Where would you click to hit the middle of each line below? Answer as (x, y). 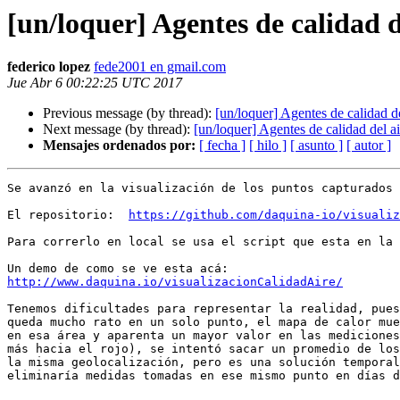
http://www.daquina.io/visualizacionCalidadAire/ (175, 282)
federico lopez (49, 67)
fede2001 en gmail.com (160, 67)
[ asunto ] (317, 146)
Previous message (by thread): (129, 113)
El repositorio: (68, 215)
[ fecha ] (222, 146)
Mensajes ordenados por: (119, 146)
